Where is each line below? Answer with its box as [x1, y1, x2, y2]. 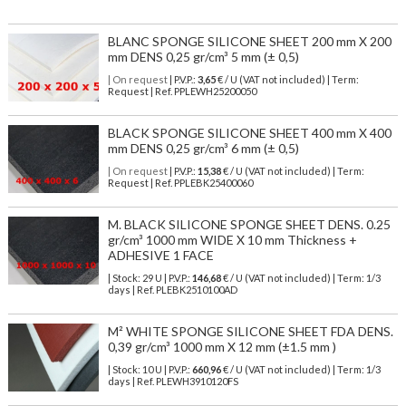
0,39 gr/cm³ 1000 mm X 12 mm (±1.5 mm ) [107, 339, 336, 355]
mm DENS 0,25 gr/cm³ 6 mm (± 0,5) [107, 140, 299, 157]
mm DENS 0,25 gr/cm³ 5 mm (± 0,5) [107, 49, 299, 65]
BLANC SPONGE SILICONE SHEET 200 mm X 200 [107, 34, 391, 50]
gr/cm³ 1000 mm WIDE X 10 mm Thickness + [107, 232, 357, 248]
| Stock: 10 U [107, 363, 162, 376]
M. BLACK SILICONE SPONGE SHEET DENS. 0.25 [107, 217, 391, 233]
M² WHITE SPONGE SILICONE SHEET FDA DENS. [107, 324, 393, 340]
